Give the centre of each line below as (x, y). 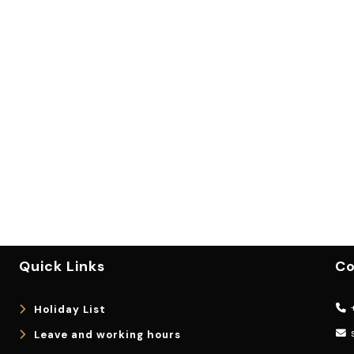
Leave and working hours (107, 334)
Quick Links (62, 266)
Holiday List (70, 309)
